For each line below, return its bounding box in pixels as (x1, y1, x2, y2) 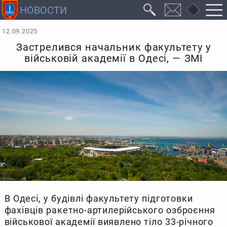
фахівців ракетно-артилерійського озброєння (4, 204, 215, 215)
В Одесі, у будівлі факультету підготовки (4, 193, 193, 204)
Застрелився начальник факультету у (16, 42, 211, 54)
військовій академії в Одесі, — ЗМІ (24, 53, 203, 65)
